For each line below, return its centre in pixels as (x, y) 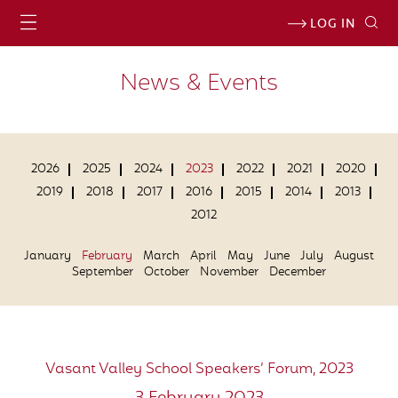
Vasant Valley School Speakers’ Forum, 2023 (199, 370)
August (354, 257)
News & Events (199, 84)
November (229, 273)
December (298, 273)
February (107, 257)
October (167, 273)
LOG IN (331, 25)
